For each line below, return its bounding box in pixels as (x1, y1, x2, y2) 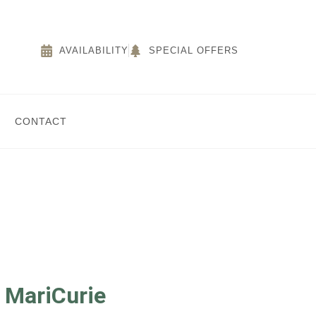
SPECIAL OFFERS (148, 45, 238, 56)
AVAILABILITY (59, 45, 129, 56)
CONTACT (15, 116, 67, 127)
